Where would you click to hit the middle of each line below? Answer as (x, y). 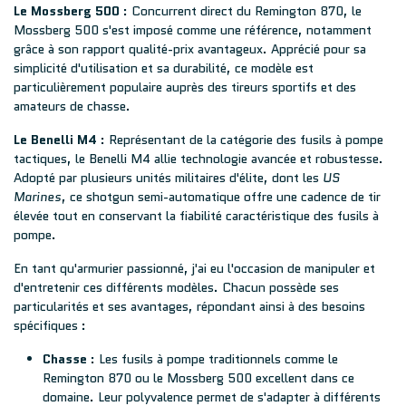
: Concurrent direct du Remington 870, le (241, 11)
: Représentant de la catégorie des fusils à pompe (240, 140)
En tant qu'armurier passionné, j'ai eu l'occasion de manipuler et (194, 268)
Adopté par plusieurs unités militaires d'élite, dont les (168, 178)
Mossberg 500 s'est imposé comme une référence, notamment (193, 30)
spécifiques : (50, 325)
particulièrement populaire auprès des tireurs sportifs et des (185, 87)
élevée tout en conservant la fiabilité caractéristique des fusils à (196, 216)
